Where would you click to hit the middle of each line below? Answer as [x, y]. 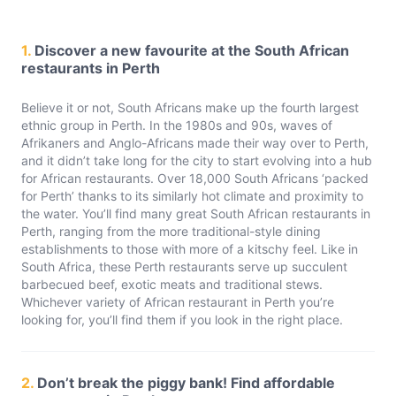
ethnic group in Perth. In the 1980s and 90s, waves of [177, 125]
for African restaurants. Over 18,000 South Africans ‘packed [195, 178]
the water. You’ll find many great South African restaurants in [196, 213]
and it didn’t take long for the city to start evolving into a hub [197, 160]
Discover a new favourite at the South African [192, 50]
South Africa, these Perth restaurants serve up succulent [184, 267]
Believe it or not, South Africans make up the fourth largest [190, 107]
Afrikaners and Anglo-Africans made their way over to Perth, [195, 143]
